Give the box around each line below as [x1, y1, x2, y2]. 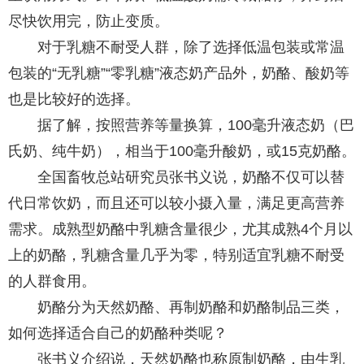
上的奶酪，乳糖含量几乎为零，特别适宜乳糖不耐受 [8, 247, 344, 263]
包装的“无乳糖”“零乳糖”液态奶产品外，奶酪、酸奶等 [8, 65, 349, 81]
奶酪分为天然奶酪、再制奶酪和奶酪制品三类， [37, 299, 344, 315]
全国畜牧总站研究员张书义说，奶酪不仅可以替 [37, 169, 344, 185]
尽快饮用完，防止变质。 [8, 13, 169, 29]
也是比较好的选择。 [8, 91, 140, 107]
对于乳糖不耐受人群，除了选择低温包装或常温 [37, 39, 344, 55]
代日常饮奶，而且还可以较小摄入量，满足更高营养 [8, 195, 344, 211]
